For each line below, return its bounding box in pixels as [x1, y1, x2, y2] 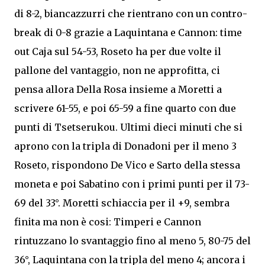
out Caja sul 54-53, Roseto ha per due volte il [14, 46, 221, 57]
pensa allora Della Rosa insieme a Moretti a [14, 83, 222, 95]
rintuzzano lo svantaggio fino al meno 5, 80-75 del [14, 235, 251, 247]
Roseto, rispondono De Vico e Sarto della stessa [14, 159, 240, 171]
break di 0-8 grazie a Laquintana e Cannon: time [14, 27, 242, 38]
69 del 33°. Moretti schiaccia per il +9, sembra [14, 197, 230, 209]
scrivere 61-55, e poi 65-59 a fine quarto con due [14, 102, 236, 114]
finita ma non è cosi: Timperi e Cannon [14, 216, 201, 228]
